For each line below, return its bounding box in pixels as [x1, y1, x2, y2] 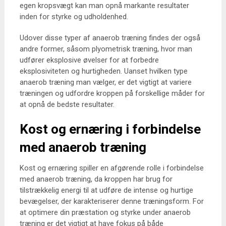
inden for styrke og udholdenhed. [19, 12, 128, 21]
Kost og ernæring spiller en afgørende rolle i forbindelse [19, 163, 204, 173]
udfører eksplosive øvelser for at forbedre [19, 55, 159, 65]
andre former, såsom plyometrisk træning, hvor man [19, 44, 192, 53]
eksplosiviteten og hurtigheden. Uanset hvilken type [19, 67, 188, 76]
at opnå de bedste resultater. [19, 100, 115, 109]
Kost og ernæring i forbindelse [19, 122, 201, 137]
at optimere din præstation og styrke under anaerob [19, 208, 191, 217]
